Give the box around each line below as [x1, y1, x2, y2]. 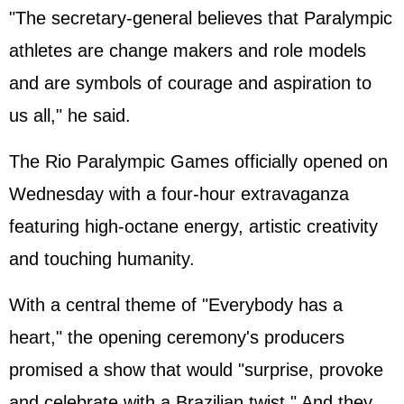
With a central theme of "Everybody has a [9, 295, 343, 315]
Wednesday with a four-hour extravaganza [9, 184, 349, 204]
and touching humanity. [9, 249, 195, 269]
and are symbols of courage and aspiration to [9, 73, 372, 93]
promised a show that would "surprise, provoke [9, 360, 383, 380]
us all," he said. [9, 106, 131, 125]
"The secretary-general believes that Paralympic [9, 8, 392, 28]
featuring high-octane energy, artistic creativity [9, 216, 378, 236]
